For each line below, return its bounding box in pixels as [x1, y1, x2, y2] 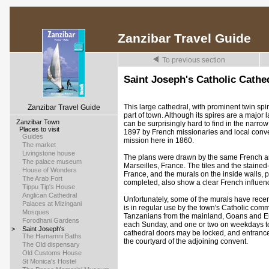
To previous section [162, 56, 225, 64]
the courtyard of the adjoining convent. [124, 237, 248, 246]
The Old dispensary [22, 241, 80, 248]
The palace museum [22, 158, 82, 165]
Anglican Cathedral [22, 192, 77, 199]
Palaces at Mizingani [22, 200, 82, 207]
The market [22, 141, 56, 148]
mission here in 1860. [124, 136, 194, 145]
